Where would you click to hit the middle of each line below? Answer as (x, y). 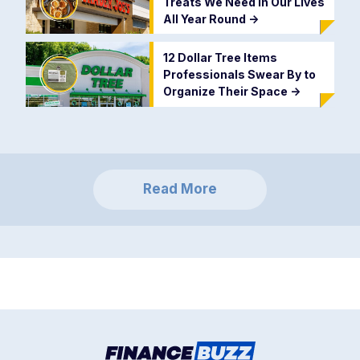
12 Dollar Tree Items (220, 57)
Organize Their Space (226, 91)
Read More (180, 189)
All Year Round (205, 18)
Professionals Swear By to (239, 74)
